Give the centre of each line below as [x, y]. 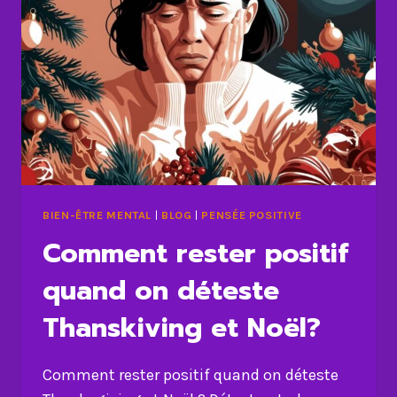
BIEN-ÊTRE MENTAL [97, 214]
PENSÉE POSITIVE [252, 214]
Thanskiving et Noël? [182, 328]
